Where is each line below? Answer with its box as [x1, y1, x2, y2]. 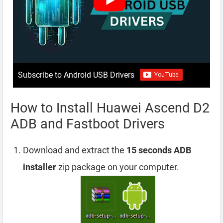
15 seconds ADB [126, 144, 191, 155]
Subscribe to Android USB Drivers [18, 70, 134, 80]
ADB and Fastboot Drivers [10, 115, 165, 132]
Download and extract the [23, 144, 126, 155]
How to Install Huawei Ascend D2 [10, 100, 210, 116]
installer [23, 161, 56, 172]
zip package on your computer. [56, 161, 179, 172]
